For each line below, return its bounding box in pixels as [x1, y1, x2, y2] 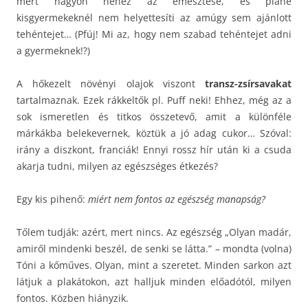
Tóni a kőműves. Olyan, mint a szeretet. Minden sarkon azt [16, 258, 291, 272]
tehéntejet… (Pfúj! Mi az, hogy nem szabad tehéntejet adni [16, 27, 291, 41]
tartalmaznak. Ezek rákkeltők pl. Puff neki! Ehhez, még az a [16, 93, 291, 107]
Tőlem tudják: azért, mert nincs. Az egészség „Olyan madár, [16, 225, 291, 239]
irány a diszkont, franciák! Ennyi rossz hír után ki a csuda [16, 142, 291, 156]
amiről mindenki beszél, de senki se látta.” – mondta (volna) [16, 241, 291, 255]
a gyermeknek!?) [16, 43, 90, 57]
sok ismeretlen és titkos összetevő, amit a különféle [16, 109, 291, 123]
